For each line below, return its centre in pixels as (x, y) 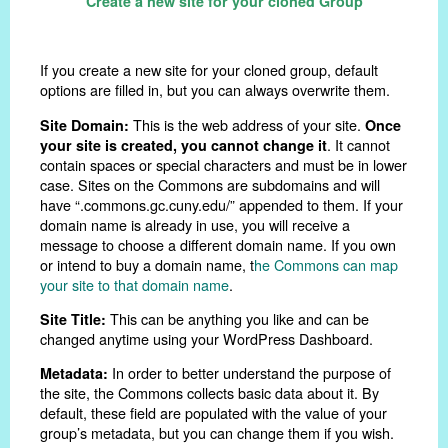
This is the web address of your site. (249, 124)
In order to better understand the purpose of (251, 373)
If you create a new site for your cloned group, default (209, 70)
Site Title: (73, 319)
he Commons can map (326, 264)
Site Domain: (86, 124)
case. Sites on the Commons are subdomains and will (210, 184)
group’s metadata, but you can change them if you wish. (217, 433)
